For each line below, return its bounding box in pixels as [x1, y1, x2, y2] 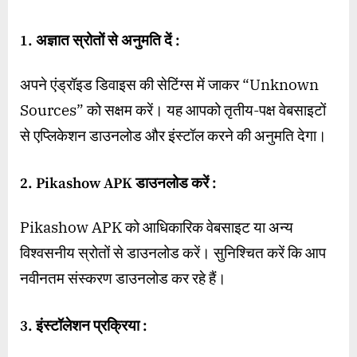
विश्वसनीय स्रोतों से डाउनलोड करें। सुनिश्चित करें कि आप [20, 242, 326, 262]
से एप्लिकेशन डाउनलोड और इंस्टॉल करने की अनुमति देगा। [20, 126, 327, 146]
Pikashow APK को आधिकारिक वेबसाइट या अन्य [20, 217, 293, 237]
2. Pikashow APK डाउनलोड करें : [20, 175, 217, 194]
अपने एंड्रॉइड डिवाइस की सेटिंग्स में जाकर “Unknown [20, 75, 319, 95]
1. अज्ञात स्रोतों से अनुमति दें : [20, 32, 180, 51]
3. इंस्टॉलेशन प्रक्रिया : [20, 316, 147, 335]
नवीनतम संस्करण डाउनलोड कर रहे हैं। [20, 268, 226, 288]
